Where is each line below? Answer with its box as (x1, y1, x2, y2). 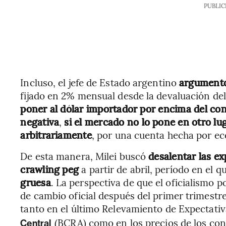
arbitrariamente (20, 128, 92, 141)
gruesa (20, 176, 51, 189)
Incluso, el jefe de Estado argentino (20, 76, 180, 89)
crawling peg (20, 162, 79, 176)
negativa (20, 115, 60, 128)
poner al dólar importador (20, 102, 138, 115)
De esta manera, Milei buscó (20, 149, 149, 162)
